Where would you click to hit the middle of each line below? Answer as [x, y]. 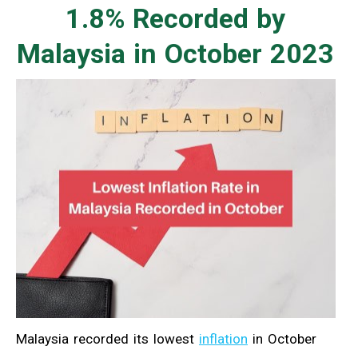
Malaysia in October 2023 [176, 53]
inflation [223, 339]
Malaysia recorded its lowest [107, 339]
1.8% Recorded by [176, 18]
